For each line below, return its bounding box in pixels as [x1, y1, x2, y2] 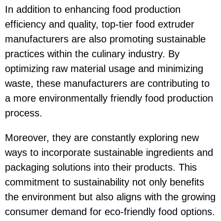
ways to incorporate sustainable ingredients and [5, 147, 213, 158]
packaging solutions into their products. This [5, 161, 197, 173]
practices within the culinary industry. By [5, 48, 180, 59]
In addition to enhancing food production [5, 3, 181, 15]
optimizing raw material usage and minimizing [5, 63, 203, 74]
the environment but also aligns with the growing [5, 191, 216, 202]
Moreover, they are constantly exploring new [5, 132, 199, 143]
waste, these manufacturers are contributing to [5, 77, 210, 89]
